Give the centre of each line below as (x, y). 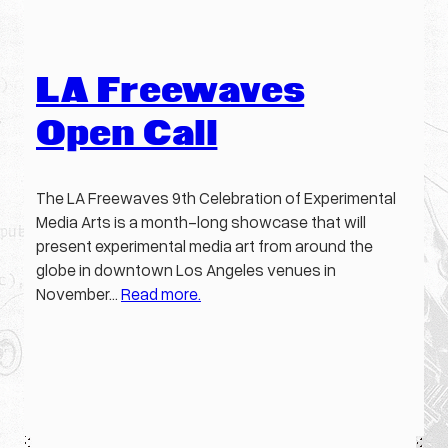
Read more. (161, 294)
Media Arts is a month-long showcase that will (201, 222)
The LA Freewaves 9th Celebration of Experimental (216, 198)
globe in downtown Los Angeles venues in (186, 270)
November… (78, 294)
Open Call (127, 135)
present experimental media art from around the (204, 246)
